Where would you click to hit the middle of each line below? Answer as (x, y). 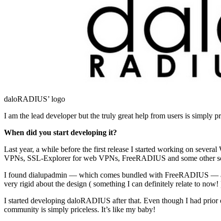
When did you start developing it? (60, 133)
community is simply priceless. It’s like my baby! (80, 210)
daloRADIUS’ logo (35, 99)
